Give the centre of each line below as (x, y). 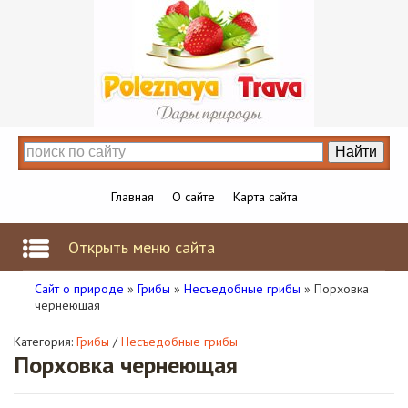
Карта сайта (265, 197)
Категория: (45, 342)
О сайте (193, 197)
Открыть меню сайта (142, 247)
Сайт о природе (79, 289)
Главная (132, 197)
